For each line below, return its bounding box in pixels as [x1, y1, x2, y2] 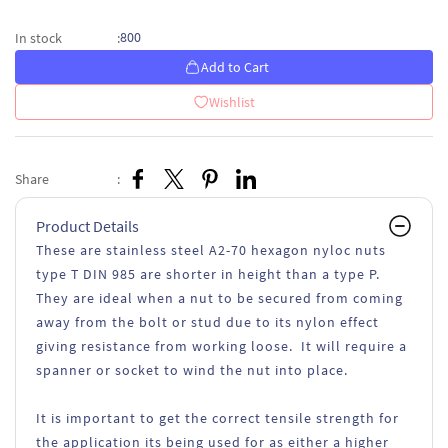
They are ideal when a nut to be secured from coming [36, 289, 403, 307]
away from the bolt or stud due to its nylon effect [36, 313, 379, 331]
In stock [15, 28, 62, 47]
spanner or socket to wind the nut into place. [36, 361, 348, 379]
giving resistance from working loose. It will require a [36, 337, 407, 355]
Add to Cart [200, 58, 269, 76]
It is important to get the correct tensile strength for [36, 409, 399, 427]
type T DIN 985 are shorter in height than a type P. [36, 265, 380, 283]
